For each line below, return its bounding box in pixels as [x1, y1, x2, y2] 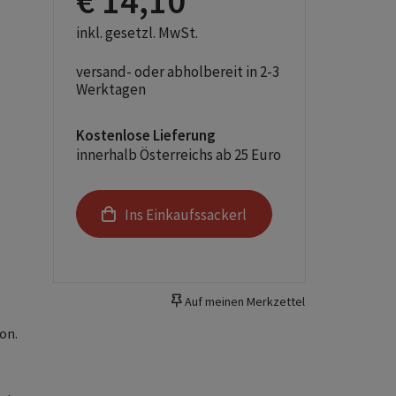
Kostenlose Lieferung [76, 126, 217, 145]
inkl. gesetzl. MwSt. [76, 23, 199, 42]
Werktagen [76, 80, 147, 99]
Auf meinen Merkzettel [181, 293, 305, 310]
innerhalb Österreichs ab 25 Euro [76, 145, 282, 164]
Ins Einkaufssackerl [125, 205, 247, 225]
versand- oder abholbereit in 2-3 [76, 62, 280, 81]
